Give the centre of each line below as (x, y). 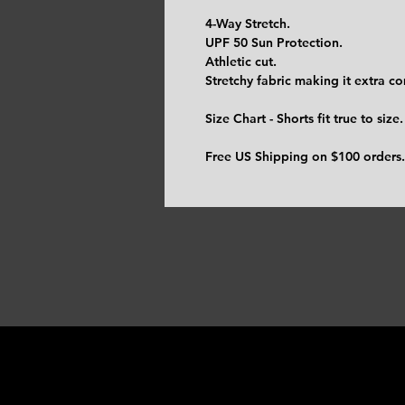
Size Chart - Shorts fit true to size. (304, 119)
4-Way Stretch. (248, 24)
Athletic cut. (241, 62)
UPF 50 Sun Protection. (274, 43)
